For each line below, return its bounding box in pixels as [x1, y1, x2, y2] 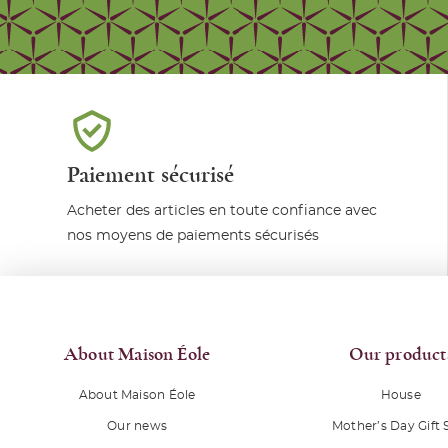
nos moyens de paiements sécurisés [67, 229, 320, 244]
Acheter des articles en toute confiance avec [67, 204, 378, 219]
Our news [107, 420, 168, 433]
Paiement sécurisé [67, 163, 235, 188]
